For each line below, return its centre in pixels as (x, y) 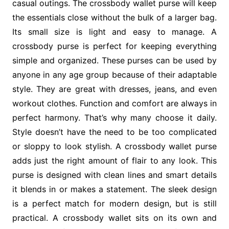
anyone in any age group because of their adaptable (114, 75)
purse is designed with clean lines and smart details (114, 175)
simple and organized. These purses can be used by (114, 61)
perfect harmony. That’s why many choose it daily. (114, 118)
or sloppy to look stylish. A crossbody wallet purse (114, 146)
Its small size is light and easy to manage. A (114, 32)
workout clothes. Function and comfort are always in (114, 104)
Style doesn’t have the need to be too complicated (114, 132)
